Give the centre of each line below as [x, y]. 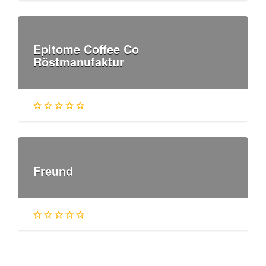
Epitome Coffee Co [86, 49]
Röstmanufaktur [79, 61]
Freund [53, 170]
